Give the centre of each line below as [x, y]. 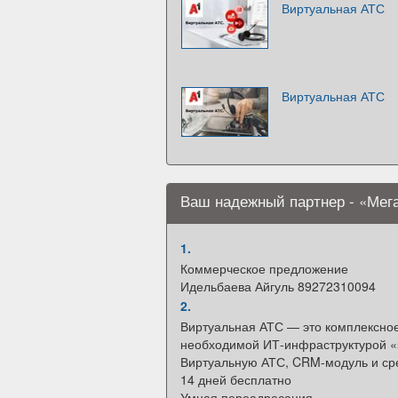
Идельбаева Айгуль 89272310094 [278, 286]
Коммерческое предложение [264, 268]
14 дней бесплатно [236, 379]
